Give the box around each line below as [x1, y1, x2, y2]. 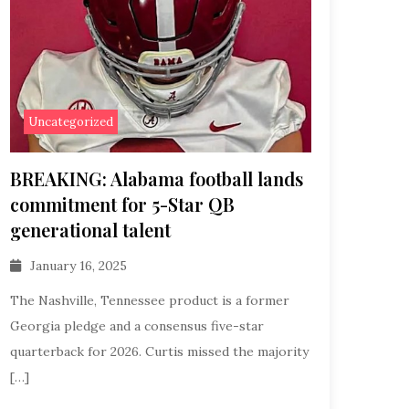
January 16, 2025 [29, 257, 127, 274]
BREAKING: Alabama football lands [9, 165, 303, 191]
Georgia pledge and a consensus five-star [9, 318, 264, 334]
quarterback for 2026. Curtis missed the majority [9, 343, 309, 360]
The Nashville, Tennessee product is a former [9, 292, 289, 309]
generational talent [9, 216, 171, 242]
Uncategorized [27, 113, 113, 130]
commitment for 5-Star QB [9, 191, 235, 216]
